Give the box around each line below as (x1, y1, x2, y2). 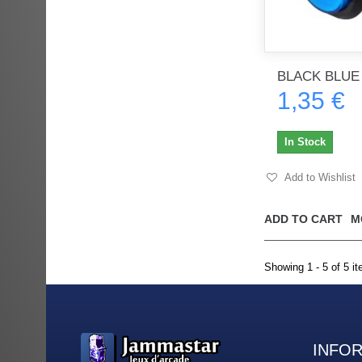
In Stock (284, 135, 326, 148)
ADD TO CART (264, 212, 343, 225)
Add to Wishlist (282, 170, 356, 183)
